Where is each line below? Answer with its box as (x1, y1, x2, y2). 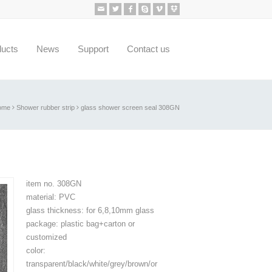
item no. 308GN (25, 179, 81, 188)
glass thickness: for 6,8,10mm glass (25, 206, 154, 215)
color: (25, 246, 46, 255)
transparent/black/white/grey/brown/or (25, 259, 157, 268)
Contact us (127, 44, 170, 54)
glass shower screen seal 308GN (81, 104, 180, 111)
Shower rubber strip (16, 104, 75, 111)
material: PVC (25, 192, 75, 202)
